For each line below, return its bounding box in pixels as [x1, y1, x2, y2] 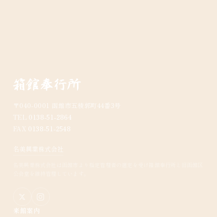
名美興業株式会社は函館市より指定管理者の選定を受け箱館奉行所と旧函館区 [13, 161, 203, 169]
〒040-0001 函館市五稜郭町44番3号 [13, 101, 121, 110]
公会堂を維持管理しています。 [13, 170, 89, 178]
